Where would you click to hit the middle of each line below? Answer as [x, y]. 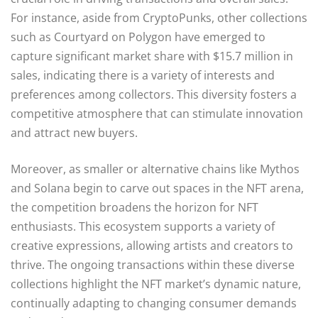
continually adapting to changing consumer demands [154, 303]
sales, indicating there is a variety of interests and [143, 75]
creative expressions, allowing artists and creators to [152, 245]
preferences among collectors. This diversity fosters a [154, 94]
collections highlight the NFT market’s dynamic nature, [156, 284]
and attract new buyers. [74, 132]
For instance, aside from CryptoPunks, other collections [159, 17]
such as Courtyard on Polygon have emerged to [138, 37]
